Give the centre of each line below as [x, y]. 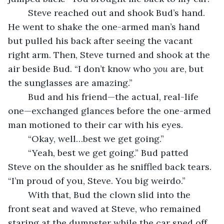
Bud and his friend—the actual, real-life [23, 96]
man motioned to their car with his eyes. [95, 124]
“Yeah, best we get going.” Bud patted [23, 152]
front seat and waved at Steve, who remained [106, 208]
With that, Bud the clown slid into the [23, 194]
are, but [187, 68]
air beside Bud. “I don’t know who [81, 68]
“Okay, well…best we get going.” [96, 138]
